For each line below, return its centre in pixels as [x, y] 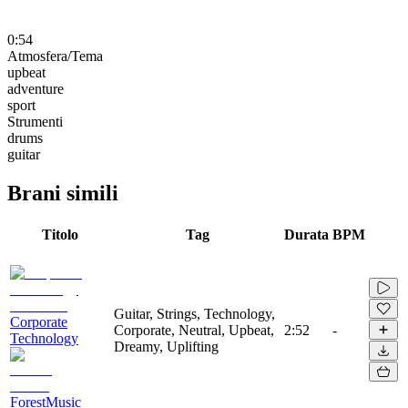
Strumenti [35, 121]
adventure [36, 88]
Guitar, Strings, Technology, [194, 313]
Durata [306, 234]
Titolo [60, 234]
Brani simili [63, 193]
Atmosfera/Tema [55, 56]
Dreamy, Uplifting [166, 346]
